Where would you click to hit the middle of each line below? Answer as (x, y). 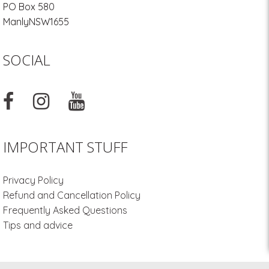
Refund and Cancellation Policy (72, 195)
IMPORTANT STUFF (65, 147)
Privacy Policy (33, 180)
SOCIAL (27, 60)
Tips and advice (38, 225)
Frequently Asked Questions (65, 210)
